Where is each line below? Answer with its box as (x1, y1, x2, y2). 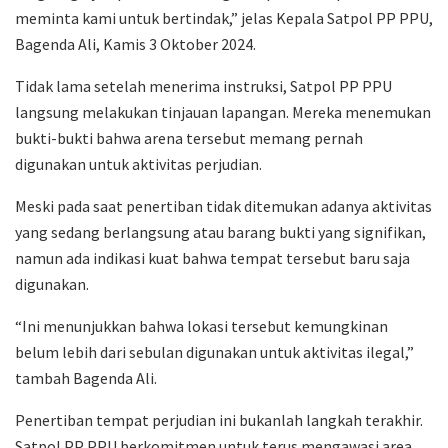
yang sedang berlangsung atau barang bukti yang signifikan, (15, 221, 426, 242)
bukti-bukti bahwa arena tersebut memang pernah (15, 127, 363, 148)
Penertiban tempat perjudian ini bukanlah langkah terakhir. (15, 409, 423, 430)
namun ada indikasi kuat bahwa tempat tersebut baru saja (15, 247, 410, 268)
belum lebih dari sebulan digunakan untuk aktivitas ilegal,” (15, 341, 414, 362)
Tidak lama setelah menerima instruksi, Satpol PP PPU (15, 75, 392, 96)
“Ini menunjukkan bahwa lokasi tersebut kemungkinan (15, 315, 388, 336)
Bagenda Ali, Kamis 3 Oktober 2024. (15, 33, 256, 54)
